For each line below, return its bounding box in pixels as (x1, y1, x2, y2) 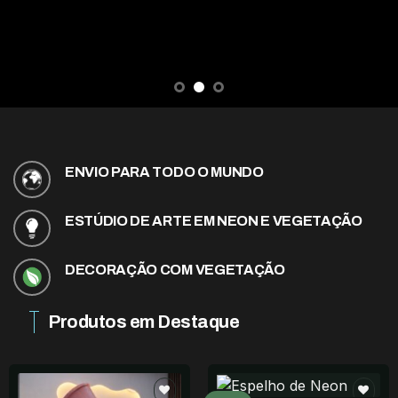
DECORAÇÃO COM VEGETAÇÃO (65, 262, 285, 278)
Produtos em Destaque (48, 312, 239, 332)
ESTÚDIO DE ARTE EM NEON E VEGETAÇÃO (65, 213, 362, 229)
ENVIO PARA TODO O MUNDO (65, 164, 264, 180)
